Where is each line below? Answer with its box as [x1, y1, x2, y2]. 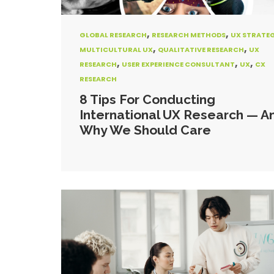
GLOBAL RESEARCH [80, 30, 147, 40]
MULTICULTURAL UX [80, 45, 153, 54]
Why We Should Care [80, 122, 211, 138]
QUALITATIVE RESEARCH [158, 45, 244, 54]
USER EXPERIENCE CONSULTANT [122, 59, 235, 69]
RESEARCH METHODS [152, 30, 226, 40]
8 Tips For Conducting [80, 92, 215, 107]
